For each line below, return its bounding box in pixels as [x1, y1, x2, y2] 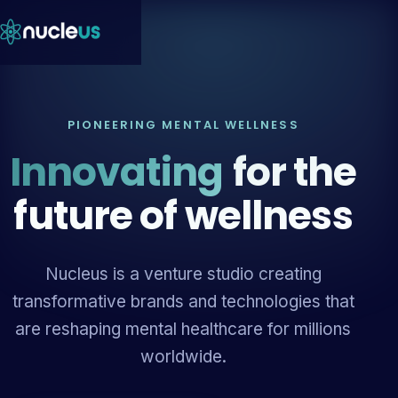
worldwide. [139, 346, 227, 367]
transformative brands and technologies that [12, 291, 354, 312]
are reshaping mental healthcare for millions [15, 319, 352, 339]
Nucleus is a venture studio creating [44, 264, 322, 284]
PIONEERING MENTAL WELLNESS [67, 116, 299, 133]
